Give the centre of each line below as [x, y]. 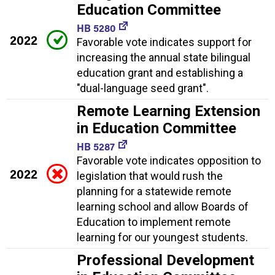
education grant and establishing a [160, 73]
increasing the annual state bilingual [164, 58]
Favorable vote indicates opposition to [169, 161]
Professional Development [165, 261]
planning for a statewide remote [154, 192]
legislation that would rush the [150, 176]
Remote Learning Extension [168, 111]
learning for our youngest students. [162, 238]
